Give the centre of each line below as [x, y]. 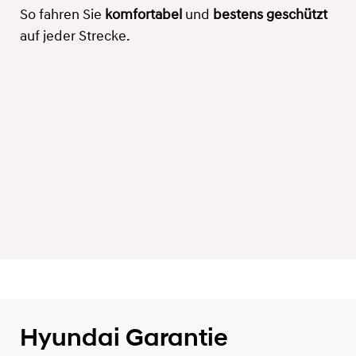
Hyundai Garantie [124, 337]
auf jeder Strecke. [75, 37]
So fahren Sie [62, 15]
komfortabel [145, 15]
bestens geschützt [270, 15]
